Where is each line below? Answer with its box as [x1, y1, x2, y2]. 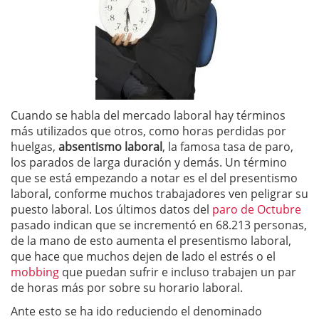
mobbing [11, 264, 62, 280]
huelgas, [11, 139, 58, 155]
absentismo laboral [58, 139, 162, 155]
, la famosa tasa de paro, [162, 139, 293, 155]
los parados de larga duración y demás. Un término [11, 155, 287, 170]
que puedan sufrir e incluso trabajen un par [62, 264, 296, 280]
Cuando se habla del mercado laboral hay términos [11, 108, 286, 123]
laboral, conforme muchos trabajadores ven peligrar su [11, 186, 308, 202]
